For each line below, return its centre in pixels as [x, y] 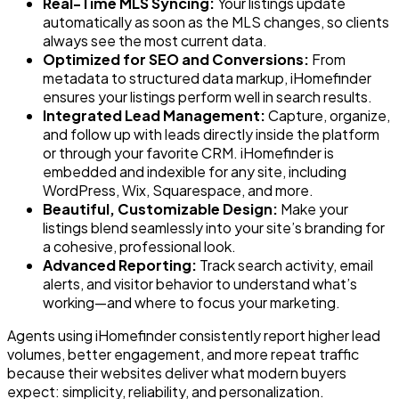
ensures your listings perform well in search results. [208, 97]
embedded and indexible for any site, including [195, 172]
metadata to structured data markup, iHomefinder [207, 78]
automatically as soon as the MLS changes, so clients [216, 22]
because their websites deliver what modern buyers [177, 373]
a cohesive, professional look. [139, 247]
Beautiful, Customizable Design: [160, 209]
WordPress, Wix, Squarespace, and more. [178, 191]
